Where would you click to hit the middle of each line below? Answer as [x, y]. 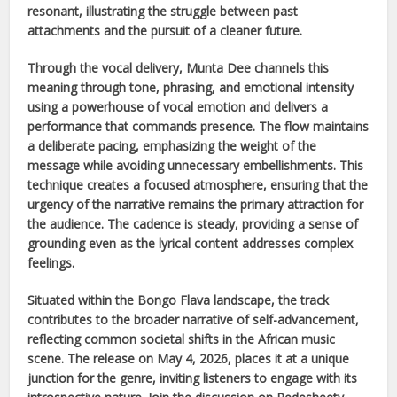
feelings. [51, 262]
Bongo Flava [174, 300]
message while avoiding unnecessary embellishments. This [196, 165]
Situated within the [83, 300]
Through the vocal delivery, [107, 67]
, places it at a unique [289, 358]
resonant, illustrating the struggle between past [163, 11]
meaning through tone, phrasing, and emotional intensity [191, 87]
